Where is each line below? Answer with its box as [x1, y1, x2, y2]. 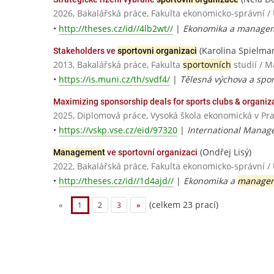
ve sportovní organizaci [105, 147, 198, 157]
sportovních [183, 58, 231, 70]
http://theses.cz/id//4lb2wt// [59, 22, 173, 34]
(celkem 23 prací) [147, 198, 219, 210]
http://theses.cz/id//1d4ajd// [59, 175, 174, 187]
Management [53, 147, 105, 157]
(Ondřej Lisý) [198, 146, 251, 158]
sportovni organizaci [117, 45, 197, 56]
